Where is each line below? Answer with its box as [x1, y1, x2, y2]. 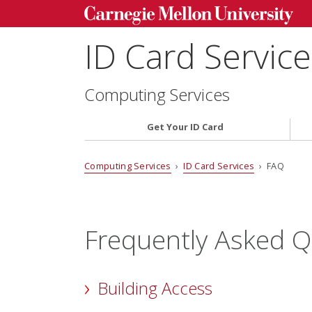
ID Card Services [183, 159, 255, 172]
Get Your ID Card [147, 120, 224, 134]
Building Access [97, 276, 213, 300]
